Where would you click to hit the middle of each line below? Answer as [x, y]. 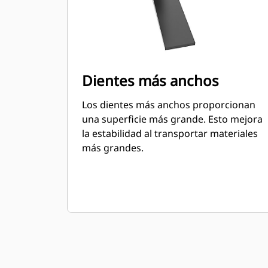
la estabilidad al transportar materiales [170, 133]
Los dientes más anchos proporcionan [169, 105]
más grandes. [113, 148]
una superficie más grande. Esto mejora [172, 119]
